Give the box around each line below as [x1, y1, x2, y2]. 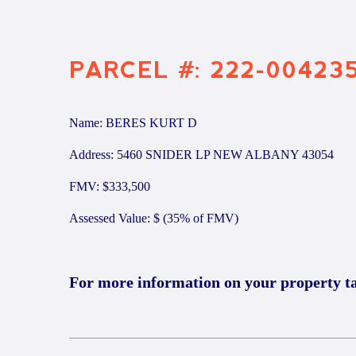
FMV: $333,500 [69, 180, 150, 193]
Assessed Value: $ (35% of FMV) [69, 211, 238, 225]
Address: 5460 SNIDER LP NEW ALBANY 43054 [69, 148, 334, 161]
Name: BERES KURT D [69, 116, 197, 130]
